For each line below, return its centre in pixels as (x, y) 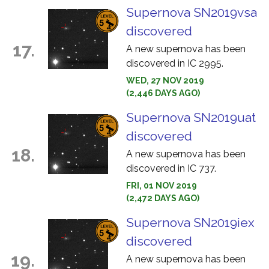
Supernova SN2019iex (190, 222)
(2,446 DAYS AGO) (163, 93)
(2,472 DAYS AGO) (163, 198)
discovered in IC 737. (171, 168)
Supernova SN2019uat (191, 117)
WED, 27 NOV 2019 (165, 80)
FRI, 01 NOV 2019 (162, 186)
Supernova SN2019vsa (192, 12)
